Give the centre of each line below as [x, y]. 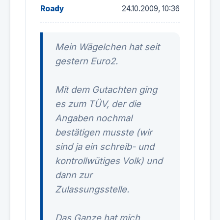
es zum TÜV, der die [98, 104]
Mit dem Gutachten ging [106, 89]
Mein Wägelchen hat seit [107, 47]
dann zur [74, 175]
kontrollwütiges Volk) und [109, 161]
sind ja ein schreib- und [105, 146]
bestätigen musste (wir [104, 132]
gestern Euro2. [86, 61]
